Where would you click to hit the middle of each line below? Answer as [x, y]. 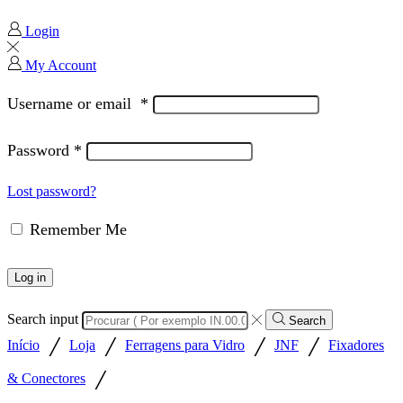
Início [23, 345]
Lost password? [52, 192]
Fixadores [356, 345]
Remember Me [78, 229]
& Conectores [46, 378]
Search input [43, 319]
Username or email [74, 103]
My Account [61, 66]
